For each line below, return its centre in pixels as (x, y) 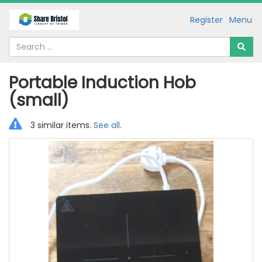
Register (206, 20)
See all (107, 125)
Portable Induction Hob (102, 83)
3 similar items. (61, 125)
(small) (39, 100)
